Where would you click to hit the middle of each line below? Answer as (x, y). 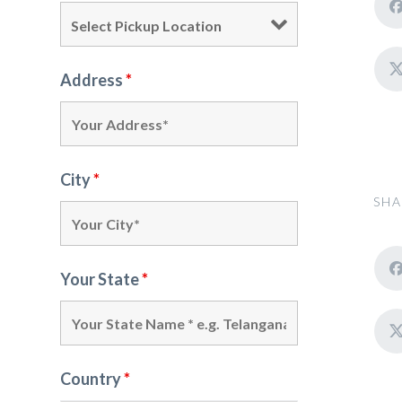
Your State (101, 279)
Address (93, 80)
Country (92, 379)
